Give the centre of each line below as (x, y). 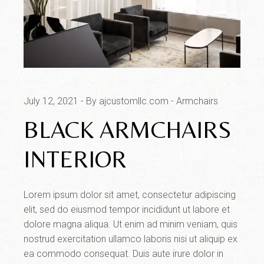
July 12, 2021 (51, 101)
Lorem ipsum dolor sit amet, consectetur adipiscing (130, 194)
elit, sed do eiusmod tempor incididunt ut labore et (127, 209)
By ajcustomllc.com (128, 101)
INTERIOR (75, 159)
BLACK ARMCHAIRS (128, 129)
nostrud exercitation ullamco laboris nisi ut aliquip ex (131, 239)
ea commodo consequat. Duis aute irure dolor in (124, 253)
